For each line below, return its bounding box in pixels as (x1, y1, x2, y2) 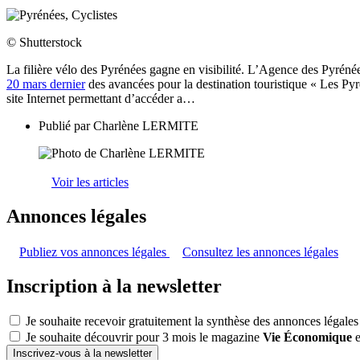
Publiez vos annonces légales (19, 244, 170, 259)
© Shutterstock (6, 35, 82, 49)
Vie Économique (263, 330, 352, 345)
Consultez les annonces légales (182, 244, 338, 259)
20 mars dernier (6, 76, 85, 91)
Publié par (39, 118, 93, 133)
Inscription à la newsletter (6, 275, 222, 297)
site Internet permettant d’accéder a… (6, 91, 195, 105)
